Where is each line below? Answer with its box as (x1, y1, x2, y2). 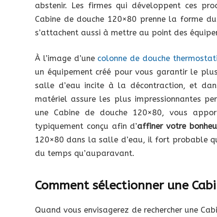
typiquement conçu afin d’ (35, 122, 138, 131)
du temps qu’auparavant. (35, 149, 135, 158)
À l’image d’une (35, 54, 98, 63)
